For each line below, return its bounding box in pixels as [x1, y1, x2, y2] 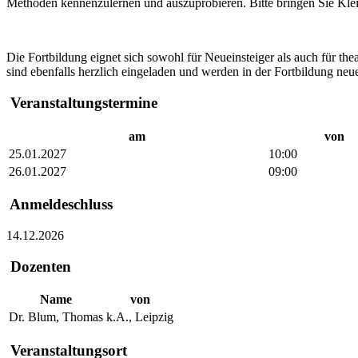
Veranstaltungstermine [6, 93, 157, 111]
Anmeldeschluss [6, 196, 113, 213]
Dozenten [6, 257, 71, 275]
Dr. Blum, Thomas [9, 310, 103, 324]
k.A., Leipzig [106, 310, 173, 324]
